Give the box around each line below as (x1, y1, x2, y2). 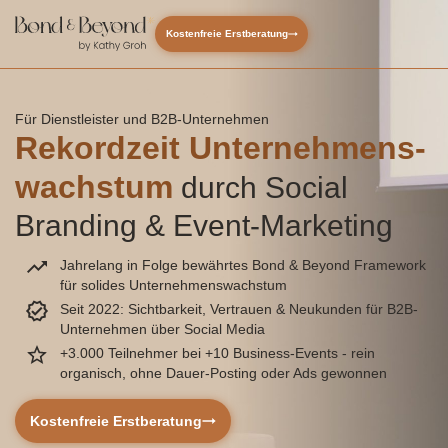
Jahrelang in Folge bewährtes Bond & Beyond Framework (60, 257, 426, 273)
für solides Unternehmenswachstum (60, 277, 287, 293)
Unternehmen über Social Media (60, 321, 265, 337)
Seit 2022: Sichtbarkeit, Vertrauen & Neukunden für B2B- (60, 301, 418, 317)
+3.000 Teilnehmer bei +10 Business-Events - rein (60, 345, 375, 361)
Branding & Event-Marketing (15, 209, 393, 242)
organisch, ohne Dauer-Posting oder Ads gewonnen (60, 365, 387, 381)
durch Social (173, 171, 348, 204)
